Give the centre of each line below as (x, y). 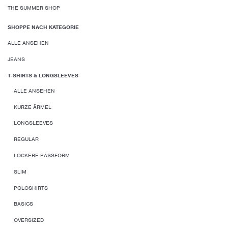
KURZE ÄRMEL (33, 107)
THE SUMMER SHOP (34, 7)
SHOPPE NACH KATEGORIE (43, 27)
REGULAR (26, 139)
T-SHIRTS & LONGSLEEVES (43, 75)
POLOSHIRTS (31, 188)
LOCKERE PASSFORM (42, 155)
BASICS (23, 204)
